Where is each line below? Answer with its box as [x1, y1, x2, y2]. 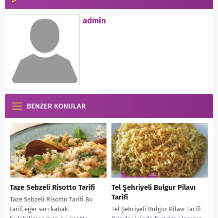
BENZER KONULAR [27, 101, 86, 110]
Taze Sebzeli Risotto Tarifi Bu [10, 195, 93, 203]
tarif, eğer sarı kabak [10, 205, 68, 213]
